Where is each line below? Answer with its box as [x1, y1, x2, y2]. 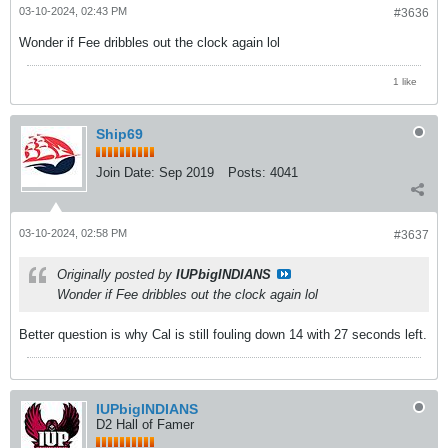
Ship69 [96, 125, 143, 142]
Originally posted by [57, 266, 176, 282]
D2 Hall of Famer [96, 416, 194, 432]
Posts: [228, 164, 266, 180]
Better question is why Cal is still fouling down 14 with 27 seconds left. [19, 326, 427, 342]
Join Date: [96, 164, 155, 180]
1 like [393, 75, 417, 87]
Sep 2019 [159, 164, 214, 180]
